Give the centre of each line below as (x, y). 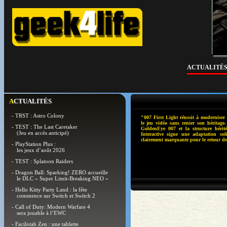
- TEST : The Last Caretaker (45, 127)
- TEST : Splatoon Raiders (42, 161)
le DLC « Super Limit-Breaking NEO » (63, 178)
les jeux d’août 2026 (41, 150)
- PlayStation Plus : (34, 144)
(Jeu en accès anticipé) (43, 133)
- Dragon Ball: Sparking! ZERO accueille (60, 172)
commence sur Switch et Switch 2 (56, 196)
